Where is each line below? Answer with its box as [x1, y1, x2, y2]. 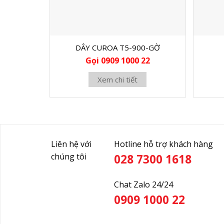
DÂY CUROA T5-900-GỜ [75, 42, 160, 52]
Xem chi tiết [97, 74, 138, 85]
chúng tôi [50, 151, 86, 162]
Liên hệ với [50, 138, 93, 150]
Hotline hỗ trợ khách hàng [114, 138, 213, 150]
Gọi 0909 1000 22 [85, 55, 150, 66]
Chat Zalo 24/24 [114, 179, 173, 190]
